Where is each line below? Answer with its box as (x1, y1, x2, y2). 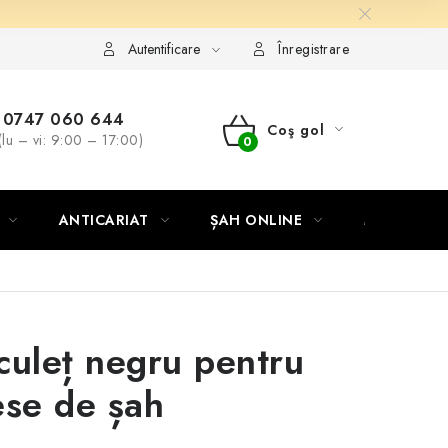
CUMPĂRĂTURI (221, 238, 375, 268)
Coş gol (266, 120, 325, 140)
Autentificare (127, 39, 200, 59)
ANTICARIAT (58, 210, 149, 230)
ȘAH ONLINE (210, 210, 302, 230)
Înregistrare (278, 39, 349, 59)
